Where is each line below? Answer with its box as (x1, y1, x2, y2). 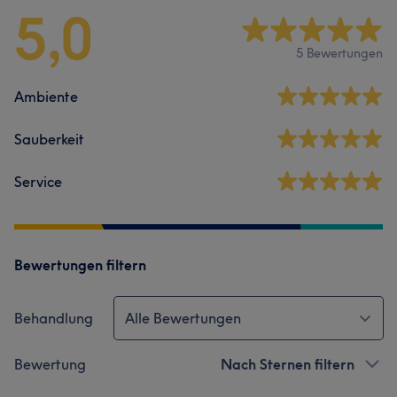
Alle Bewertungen (125, 309, 241, 327)
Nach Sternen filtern (221, 355, 354, 373)
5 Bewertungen (296, 44, 383, 61)
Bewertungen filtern (14, 256, 146, 274)
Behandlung (14, 309, 93, 327)
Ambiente (14, 88, 78, 105)
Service (14, 173, 62, 191)
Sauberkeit (14, 130, 84, 148)
